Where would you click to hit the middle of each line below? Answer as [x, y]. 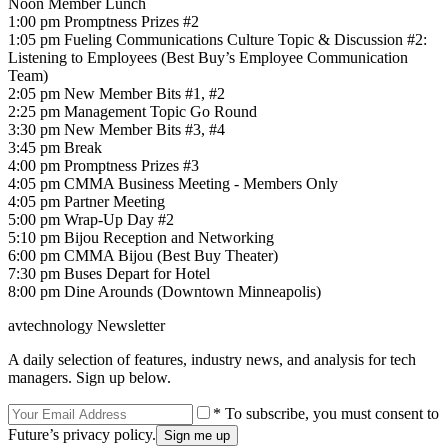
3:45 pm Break [55, 147]
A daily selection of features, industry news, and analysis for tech [212, 359]
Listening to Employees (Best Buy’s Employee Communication [208, 57]
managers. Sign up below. [89, 377]
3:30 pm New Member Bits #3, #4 [116, 129]
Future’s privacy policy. [82, 434]
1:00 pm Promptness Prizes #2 [103, 21]
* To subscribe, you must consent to [326, 413]
